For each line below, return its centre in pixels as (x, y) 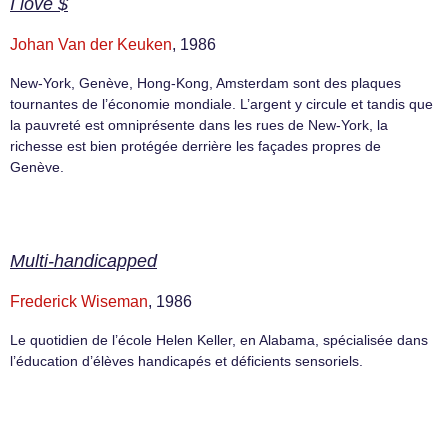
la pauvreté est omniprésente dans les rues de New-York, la (199, 124)
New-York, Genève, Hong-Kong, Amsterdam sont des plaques (205, 82)
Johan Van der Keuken (91, 44)
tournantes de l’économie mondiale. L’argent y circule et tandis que (221, 103)
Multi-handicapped (83, 261)
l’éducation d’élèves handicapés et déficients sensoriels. (186, 361)
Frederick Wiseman (79, 302)
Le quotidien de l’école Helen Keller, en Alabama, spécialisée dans (219, 340)
